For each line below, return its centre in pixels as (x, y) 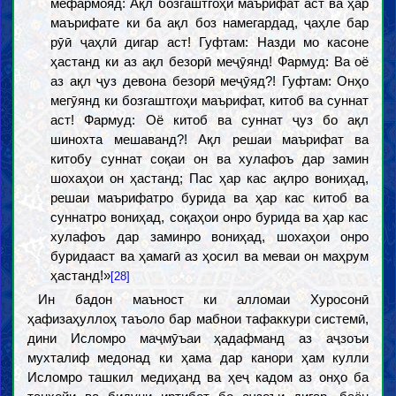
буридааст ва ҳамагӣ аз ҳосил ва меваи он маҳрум (210, 256)
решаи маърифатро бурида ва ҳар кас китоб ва (210, 198)
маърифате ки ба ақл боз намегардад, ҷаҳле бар (210, 23)
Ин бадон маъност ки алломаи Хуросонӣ (203, 299)
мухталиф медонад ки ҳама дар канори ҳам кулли (198, 358)
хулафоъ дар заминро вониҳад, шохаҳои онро (210, 236)
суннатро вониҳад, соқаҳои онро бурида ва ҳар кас (210, 217)
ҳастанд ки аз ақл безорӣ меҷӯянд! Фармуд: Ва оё (210, 61)
